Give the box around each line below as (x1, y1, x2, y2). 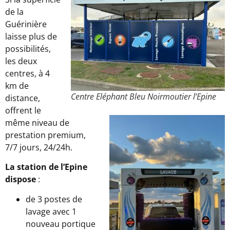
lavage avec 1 (26, 205, 76, 217)
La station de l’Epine (5, 161, 87, 173)
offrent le (5, 105, 41, 116)
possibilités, (5, 43, 51, 54)
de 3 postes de (26, 193, 82, 205)
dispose (5, 174, 36, 185)
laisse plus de (5, 31, 57, 42)
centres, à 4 (5, 68, 50, 79)
